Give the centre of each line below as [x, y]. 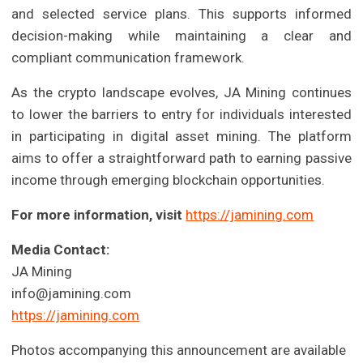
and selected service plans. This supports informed [181, 14]
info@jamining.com [72, 294]
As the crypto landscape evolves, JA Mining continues [181, 93]
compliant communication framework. [128, 58]
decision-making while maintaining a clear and [181, 36]
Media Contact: [61, 250]
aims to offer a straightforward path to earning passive [181, 158]
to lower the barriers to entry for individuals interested [181, 115]
